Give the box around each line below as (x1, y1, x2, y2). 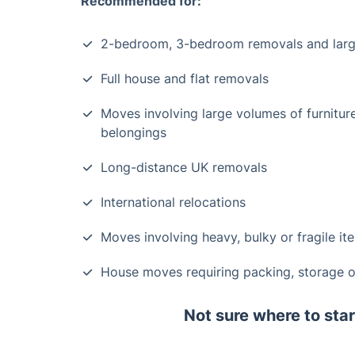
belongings (101, 124, 166, 140)
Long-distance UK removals (101, 158, 267, 175)
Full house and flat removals (101, 70, 269, 86)
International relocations (101, 193, 246, 210)
